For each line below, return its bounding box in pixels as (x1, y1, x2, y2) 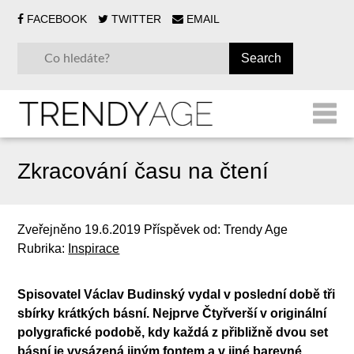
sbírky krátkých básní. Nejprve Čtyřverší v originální (17, 306, 327, 320)
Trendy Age (224, 222, 288, 236)
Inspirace (68, 241, 120, 255)
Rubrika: (17, 241, 69, 255)
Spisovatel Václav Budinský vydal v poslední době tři (17, 287, 336, 301)
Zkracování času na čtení (17, 158, 269, 183)
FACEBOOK (27, 13, 88, 25)
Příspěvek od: (141, 222, 224, 236)
